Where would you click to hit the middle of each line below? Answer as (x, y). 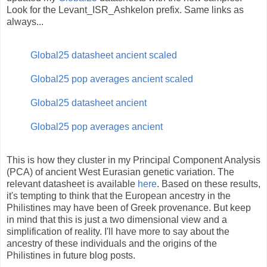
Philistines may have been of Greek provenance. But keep (129, 208)
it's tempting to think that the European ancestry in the (119, 196)
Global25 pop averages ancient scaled (112, 79)
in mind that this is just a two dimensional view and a (117, 220)
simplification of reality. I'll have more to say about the (118, 232)
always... (25, 22)
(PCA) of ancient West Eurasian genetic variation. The (120, 172)
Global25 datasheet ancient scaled (104, 55)
